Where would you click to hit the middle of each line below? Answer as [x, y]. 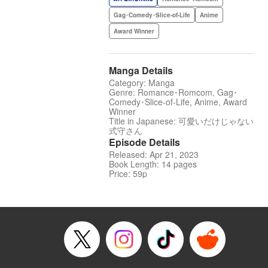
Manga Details [141, 71]
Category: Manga [142, 83]
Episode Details [144, 142]
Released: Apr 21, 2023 [154, 155]
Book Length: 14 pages [153, 164]
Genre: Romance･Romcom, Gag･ [173, 92]
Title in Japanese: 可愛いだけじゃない [181, 121]
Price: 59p [128, 174]
